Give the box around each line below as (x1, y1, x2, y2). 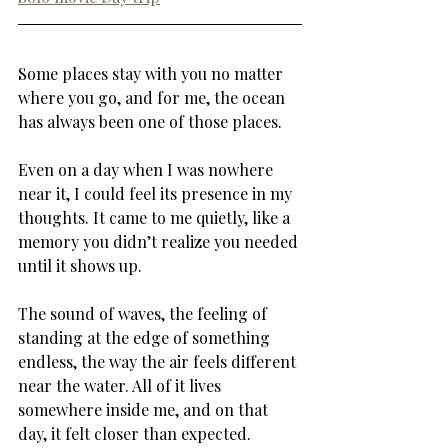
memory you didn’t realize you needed (18, 230, 302, 252)
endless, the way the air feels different (18, 350, 300, 372)
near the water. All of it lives (18, 374, 225, 396)
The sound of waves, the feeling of (18, 302, 271, 324)
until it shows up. (18, 254, 146, 276)
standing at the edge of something (18, 326, 274, 348)
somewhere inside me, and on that (18, 398, 272, 420)
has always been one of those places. (18, 110, 286, 132)
